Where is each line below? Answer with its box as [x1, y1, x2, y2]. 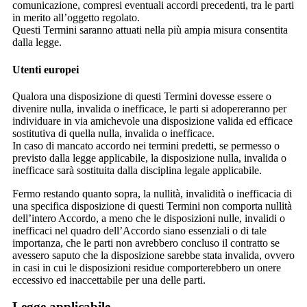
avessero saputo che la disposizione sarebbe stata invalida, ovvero [12, 249, 295, 261]
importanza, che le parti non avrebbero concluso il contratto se [12, 237, 280, 249]
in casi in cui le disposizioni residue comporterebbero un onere [12, 262, 281, 273]
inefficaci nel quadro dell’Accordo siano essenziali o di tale [12, 225, 267, 236]
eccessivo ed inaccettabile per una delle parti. [12, 274, 206, 286]
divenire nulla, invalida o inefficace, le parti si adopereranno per [12, 103, 286, 114]
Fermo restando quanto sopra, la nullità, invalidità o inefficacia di [12, 188, 292, 199]
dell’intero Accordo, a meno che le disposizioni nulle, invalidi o [12, 212, 285, 224]
